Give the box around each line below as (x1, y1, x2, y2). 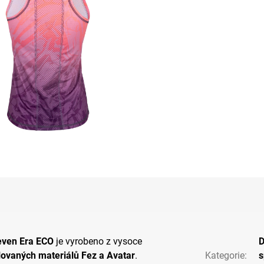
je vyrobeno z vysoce (55, 235, 142, 247)
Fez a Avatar (81, 249, 135, 261)
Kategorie (204, 249, 245, 261)
